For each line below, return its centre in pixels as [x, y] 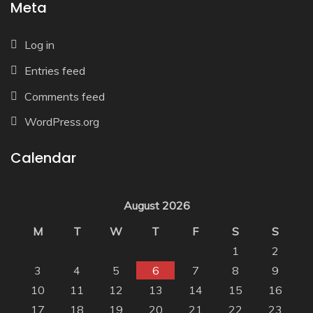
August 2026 [156, 206]
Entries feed [55, 70]
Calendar [43, 158]
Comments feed [65, 96]
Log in [39, 44]
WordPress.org [62, 122]
